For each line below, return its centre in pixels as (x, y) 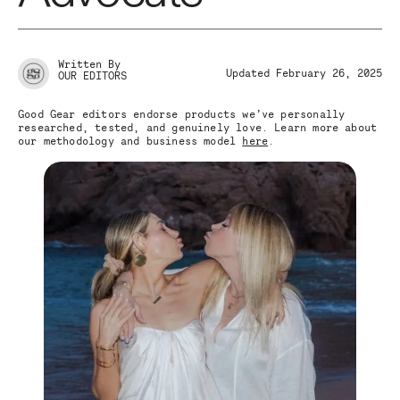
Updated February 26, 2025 (304, 73)
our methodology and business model (130, 141)
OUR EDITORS (92, 76)
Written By (89, 64)
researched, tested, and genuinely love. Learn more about (198, 128)
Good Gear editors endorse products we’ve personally (182, 114)
